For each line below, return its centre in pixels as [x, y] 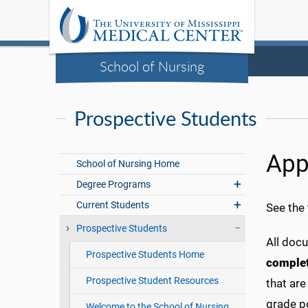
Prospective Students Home [145, 255]
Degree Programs [114, 185]
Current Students [113, 205]
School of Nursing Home [128, 164]
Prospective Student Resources [152, 281]
